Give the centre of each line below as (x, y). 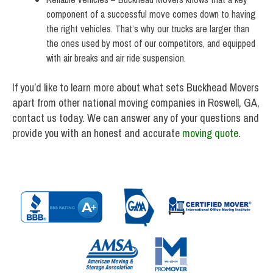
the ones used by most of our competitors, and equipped (151, 44)
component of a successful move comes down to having (151, 14)
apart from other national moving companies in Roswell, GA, (136, 103)
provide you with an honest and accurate (97, 133)
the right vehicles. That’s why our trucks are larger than (148, 29)
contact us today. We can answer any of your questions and (136, 118)
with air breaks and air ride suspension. (116, 58)
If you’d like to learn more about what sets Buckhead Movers (136, 88)
